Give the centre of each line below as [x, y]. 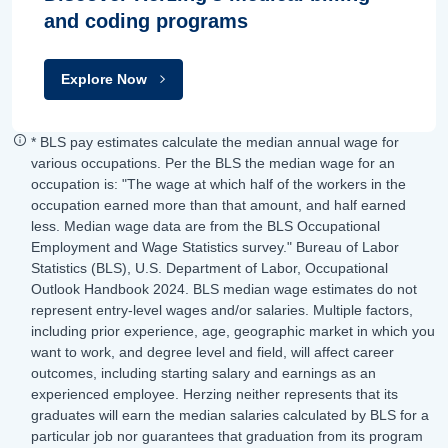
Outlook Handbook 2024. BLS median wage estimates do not [224, 288]
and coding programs [146, 20]
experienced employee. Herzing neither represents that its [214, 393]
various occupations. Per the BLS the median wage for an [213, 162]
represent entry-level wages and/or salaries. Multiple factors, [222, 309]
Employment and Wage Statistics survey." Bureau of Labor [215, 246]
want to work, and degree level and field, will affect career [212, 351]
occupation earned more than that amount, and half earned [218, 204]
